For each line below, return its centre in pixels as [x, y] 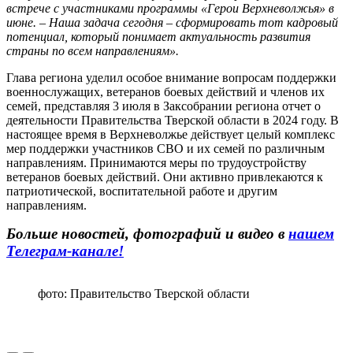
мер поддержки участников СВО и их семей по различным [165, 148]
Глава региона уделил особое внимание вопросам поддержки [171, 77]
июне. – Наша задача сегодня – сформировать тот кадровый [172, 22]
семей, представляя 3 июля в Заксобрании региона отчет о [163, 106]
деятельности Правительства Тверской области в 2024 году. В [173, 120]
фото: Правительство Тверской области [144, 293]
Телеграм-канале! [65, 251]
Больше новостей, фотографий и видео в [147, 233]
